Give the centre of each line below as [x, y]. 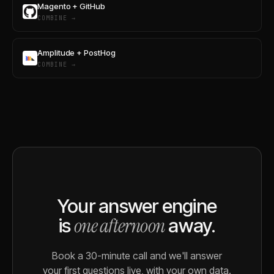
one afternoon [120, 226]
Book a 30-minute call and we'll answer [137, 255]
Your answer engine [137, 206]
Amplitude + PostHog [76, 52]
